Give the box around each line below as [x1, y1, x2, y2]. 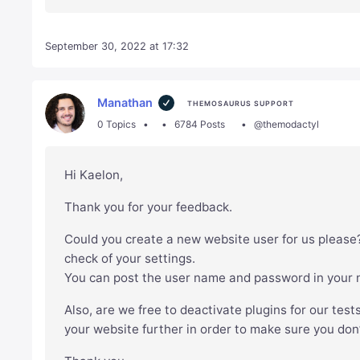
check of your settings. [64, 251, 196, 267]
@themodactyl [253, 118, 319, 131]
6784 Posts [174, 118, 225, 131]
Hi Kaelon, [64, 167, 124, 183]
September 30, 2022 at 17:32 [45, 40, 190, 53]
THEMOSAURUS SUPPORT [186, 99, 294, 108]
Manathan [97, 96, 153, 110]
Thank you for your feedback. [64, 199, 233, 215]
